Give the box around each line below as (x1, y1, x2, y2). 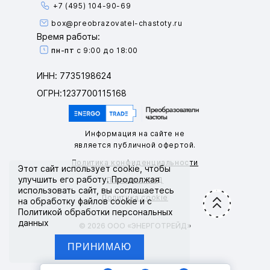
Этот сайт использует (18, 163, 113, 174)
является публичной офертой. (74, 140, 196, 150)
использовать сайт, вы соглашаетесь (18, 185, 174, 195)
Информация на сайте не (85, 129, 185, 139)
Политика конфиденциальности (71, 158, 199, 168)
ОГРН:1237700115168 (37, 87, 127, 98)
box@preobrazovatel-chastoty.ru (51, 18, 183, 28)
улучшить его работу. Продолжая (18, 174, 160, 184)
